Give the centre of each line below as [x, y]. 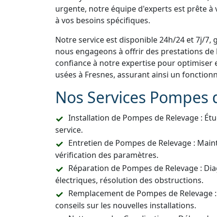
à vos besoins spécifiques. [103, 21]
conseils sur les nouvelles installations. [126, 206]
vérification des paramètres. [107, 155]
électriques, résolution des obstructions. [129, 180]
